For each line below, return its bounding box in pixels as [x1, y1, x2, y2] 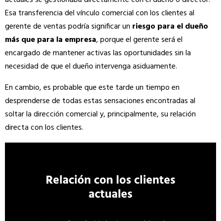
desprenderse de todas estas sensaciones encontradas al [5, 94, 195, 108]
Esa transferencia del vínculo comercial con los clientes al [5, 6, 194, 20]
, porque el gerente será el [96, 33, 183, 46]
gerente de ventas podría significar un [5, 20, 132, 33]
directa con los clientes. [5, 121, 83, 134]
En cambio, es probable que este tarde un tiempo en [5, 81, 180, 94]
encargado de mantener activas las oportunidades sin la [5, 46, 191, 60]
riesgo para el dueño [132, 20, 208, 33]
